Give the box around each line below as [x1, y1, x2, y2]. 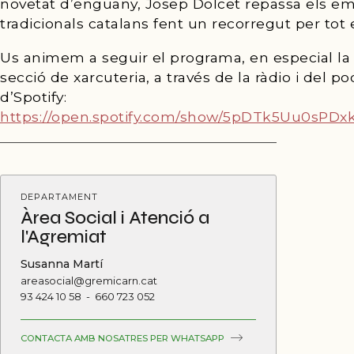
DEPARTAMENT [21, 190, 98, 202]
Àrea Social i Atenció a [21, 206, 209, 228]
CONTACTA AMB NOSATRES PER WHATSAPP [21, 332, 227, 344]
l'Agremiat [21, 225, 107, 247]
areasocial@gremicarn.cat [21, 273, 157, 287]
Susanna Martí [21, 256, 103, 271]
